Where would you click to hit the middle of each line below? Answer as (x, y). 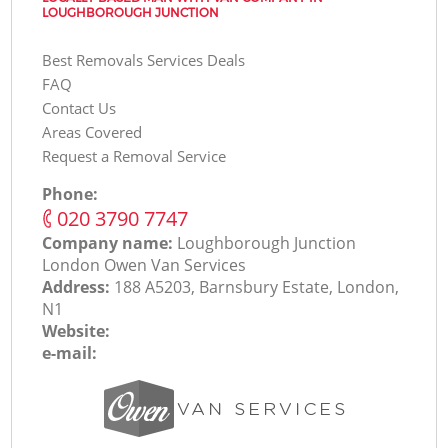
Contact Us (79, 107)
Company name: (110, 242)
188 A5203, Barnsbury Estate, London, (257, 286)
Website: (76, 330)
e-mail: (70, 352)
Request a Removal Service (134, 155)
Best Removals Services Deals (144, 59)
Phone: (70, 193)
